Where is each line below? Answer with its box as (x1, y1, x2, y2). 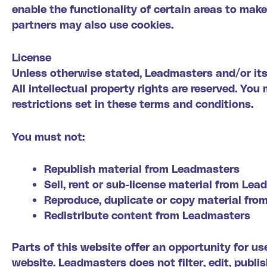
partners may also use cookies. (12, 17, 173, 30)
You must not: (12, 129, 85, 142)
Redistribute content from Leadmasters (44, 209, 250, 222)
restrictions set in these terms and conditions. (12, 97, 253, 110)
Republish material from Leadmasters (44, 162, 240, 175)
